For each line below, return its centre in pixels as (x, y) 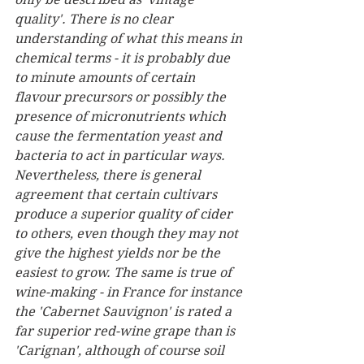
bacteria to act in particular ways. (121, 156)
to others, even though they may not (128, 234)
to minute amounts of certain (106, 78)
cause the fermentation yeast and (120, 136)
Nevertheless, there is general (109, 175)
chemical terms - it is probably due (124, 58)
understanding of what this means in (130, 39)
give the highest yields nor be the (119, 253)
